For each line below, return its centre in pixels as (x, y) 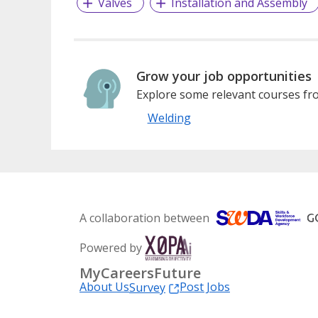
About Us (104, 287)
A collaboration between (144, 218)
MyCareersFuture (140, 273)
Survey (147, 288)
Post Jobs (205, 287)
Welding (169, 118)
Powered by (111, 248)
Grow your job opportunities (224, 76)
